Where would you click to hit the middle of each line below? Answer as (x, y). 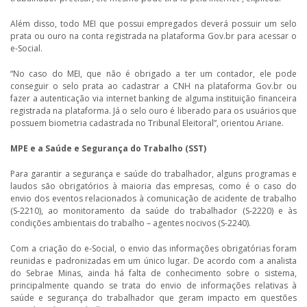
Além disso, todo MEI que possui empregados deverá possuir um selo (153, 24)
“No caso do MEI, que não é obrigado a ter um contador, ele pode (153, 74)
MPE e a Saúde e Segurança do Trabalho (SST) (108, 149)
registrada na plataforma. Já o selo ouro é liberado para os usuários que (153, 111)
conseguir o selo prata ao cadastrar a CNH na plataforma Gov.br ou (153, 86)
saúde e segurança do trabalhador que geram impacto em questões (153, 298)
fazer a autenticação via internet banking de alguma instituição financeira (153, 99)
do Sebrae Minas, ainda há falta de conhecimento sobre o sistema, (153, 273)
